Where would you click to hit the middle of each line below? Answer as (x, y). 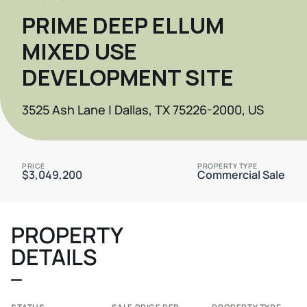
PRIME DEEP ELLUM (123, 25)
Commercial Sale (241, 174)
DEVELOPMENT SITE (128, 77)
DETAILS (54, 257)
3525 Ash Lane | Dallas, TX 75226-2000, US (143, 109)
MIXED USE (79, 51)
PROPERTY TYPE (228, 165)
